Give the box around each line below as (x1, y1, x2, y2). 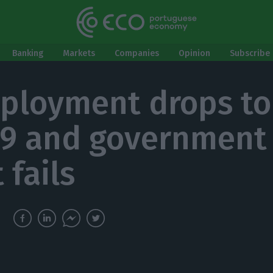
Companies (115, 48, 159, 58)
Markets (63, 48, 95, 58)
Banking (12, 48, 43, 58)
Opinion (179, 48, 210, 58)
